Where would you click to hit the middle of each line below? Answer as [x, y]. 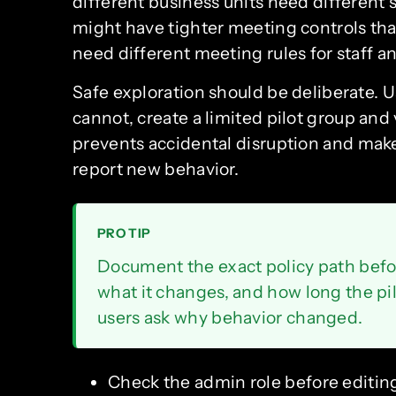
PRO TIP [124, 233]
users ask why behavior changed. [230, 317]
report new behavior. [156, 168]
